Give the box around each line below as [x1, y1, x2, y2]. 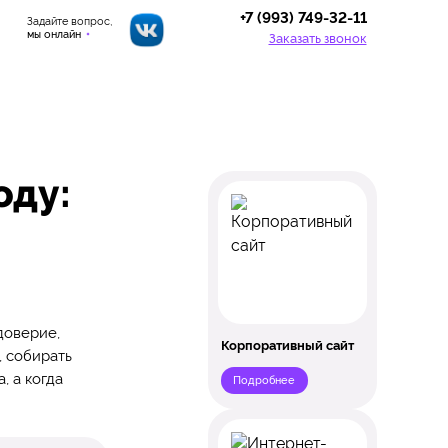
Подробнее [233, 373, 296, 388]
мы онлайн [26, 27, 84, 42]
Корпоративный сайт [221, 337, 355, 353]
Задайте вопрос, [26, 14, 112, 29]
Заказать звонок [268, 30, 367, 46]
